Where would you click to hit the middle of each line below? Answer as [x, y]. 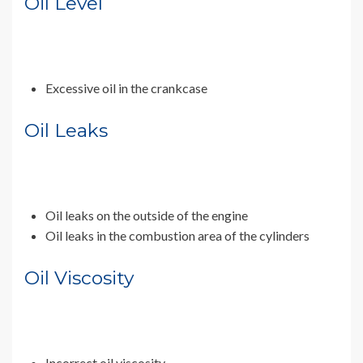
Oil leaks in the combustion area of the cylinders [179, 236]
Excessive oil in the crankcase [128, 88]
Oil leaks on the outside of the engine [148, 216]
